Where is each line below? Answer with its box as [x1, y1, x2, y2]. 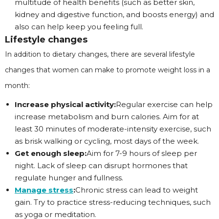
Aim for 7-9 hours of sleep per [87, 149, 197, 158]
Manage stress [15, 185, 73, 195]
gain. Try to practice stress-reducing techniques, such [15, 197, 211, 207]
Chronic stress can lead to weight [75, 185, 198, 195]
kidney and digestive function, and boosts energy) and [15, 10, 214, 19]
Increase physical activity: [15, 100, 116, 109]
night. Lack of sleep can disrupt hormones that [15, 161, 188, 170]
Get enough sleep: [15, 149, 87, 158]
